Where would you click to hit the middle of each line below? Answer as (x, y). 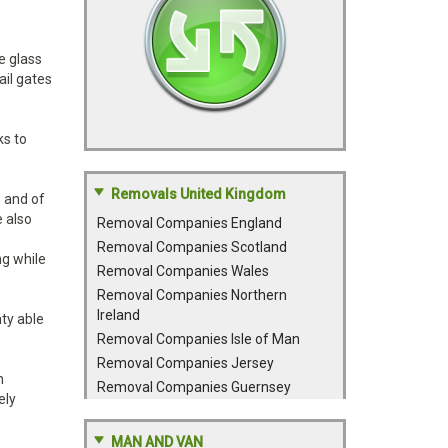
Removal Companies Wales (182, 271)
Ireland (118, 315)
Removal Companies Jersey (185, 363)
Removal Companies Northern (191, 295)
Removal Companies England (189, 223)
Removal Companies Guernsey (193, 387)
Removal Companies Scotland (191, 247)
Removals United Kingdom (198, 194)
